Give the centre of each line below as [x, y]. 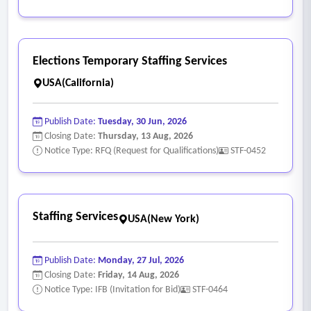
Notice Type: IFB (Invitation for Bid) [111, 289]
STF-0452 [248, 151]
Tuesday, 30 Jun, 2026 [142, 121]
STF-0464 [210, 289]
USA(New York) [163, 219]
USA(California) [78, 83]
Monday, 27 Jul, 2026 [141, 260]
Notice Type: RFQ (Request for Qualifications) [131, 151]
